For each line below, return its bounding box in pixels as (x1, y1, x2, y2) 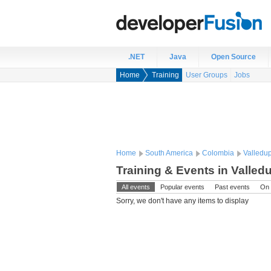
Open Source (211, 53, 256, 61)
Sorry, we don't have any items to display (116, 197, 249, 205)
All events (122, 183, 150, 191)
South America (145, 149, 193, 157)
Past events (215, 183, 250, 191)
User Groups (186, 71, 227, 79)
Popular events (160, 183, 204, 191)
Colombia (202, 149, 234, 157)
